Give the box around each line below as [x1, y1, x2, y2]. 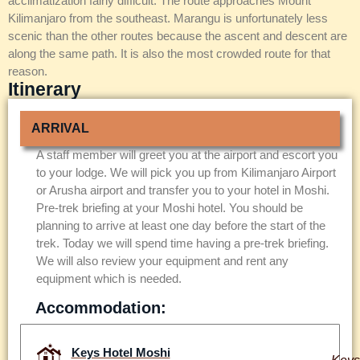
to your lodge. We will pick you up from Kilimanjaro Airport [36, 166, 336, 180]
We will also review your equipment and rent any [36, 254, 288, 268]
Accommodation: [35, 298, 166, 317]
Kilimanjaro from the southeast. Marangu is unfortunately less [8, 11, 328, 26]
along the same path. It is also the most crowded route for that [8, 47, 330, 61]
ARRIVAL [31, 121, 89, 136]
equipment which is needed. [36, 272, 182, 286]
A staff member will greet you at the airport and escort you [36, 148, 337, 162]
